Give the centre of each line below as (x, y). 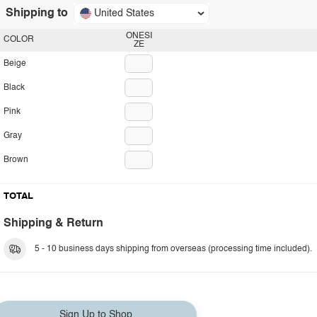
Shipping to (37, 13)
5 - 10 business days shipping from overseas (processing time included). (173, 249)
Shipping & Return (53, 224)
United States (124, 13)
